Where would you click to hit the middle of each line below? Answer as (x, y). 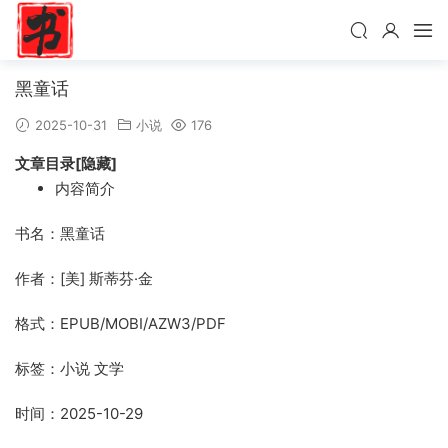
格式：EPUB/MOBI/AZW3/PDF (120, 323)
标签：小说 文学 (69, 368)
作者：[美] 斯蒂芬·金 (84, 278)
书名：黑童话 (60, 233)
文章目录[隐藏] (66, 163)
